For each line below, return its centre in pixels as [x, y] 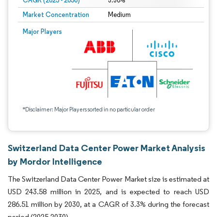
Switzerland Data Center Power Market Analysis [107, 148]
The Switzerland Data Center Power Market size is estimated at [108, 179]
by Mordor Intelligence [55, 161]
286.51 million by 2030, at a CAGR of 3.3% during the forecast [108, 204]
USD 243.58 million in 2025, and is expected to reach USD [108, 192]
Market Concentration [56, 15]
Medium [119, 15]
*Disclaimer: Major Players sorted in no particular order [89, 109]
